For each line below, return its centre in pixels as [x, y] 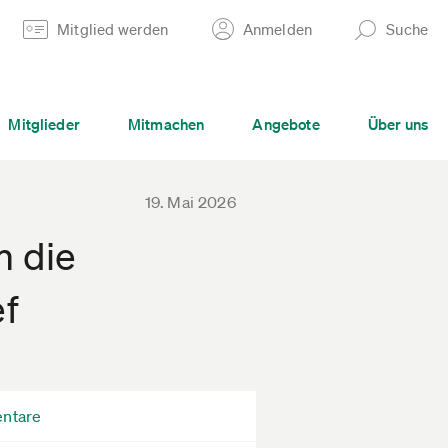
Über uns [397, 124]
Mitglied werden [113, 29]
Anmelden [277, 29]
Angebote [286, 124]
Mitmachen [166, 124]
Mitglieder [44, 124]
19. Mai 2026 [190, 202]
